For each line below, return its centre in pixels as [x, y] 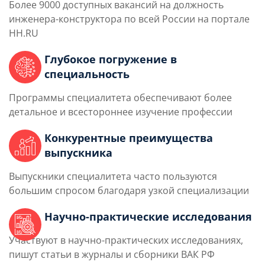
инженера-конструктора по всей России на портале [129, 19]
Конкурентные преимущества [129, 138]
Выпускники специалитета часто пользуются [113, 177]
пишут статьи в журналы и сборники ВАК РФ [112, 255]
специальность [87, 74]
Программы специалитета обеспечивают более [120, 98]
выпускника [78, 153]
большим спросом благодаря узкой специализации [129, 191]
